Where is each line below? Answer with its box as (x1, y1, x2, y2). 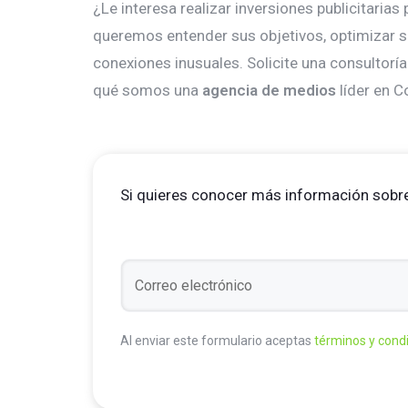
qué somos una (93, 81, 202, 99)
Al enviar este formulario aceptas (120, 333, 314, 348)
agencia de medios (202, 81, 336, 99)
